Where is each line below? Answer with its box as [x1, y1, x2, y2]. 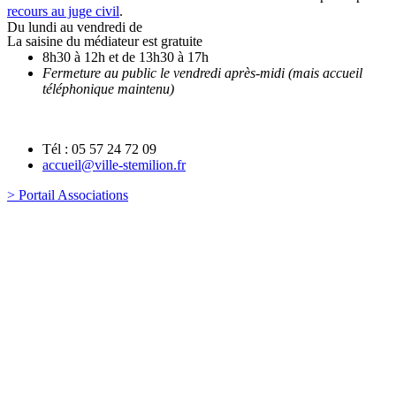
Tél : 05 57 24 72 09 [42, 141, 156, 156]
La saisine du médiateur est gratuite [7, 33, 202, 49]
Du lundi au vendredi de [7, 19, 142, 34]
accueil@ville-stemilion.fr [42, 156, 186, 172]
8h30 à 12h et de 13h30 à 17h [42, 49, 209, 65]
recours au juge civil [7, 3, 119, 19]
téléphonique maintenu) [42, 80, 174, 96]
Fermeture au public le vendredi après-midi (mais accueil [42, 65, 362, 80]
